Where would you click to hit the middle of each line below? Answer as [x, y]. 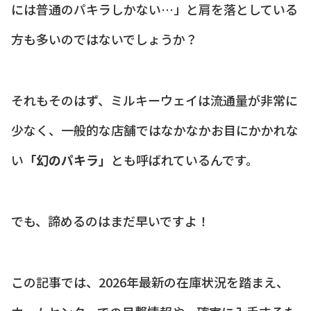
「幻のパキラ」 [67, 159]
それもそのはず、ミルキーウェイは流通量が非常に [154, 100]
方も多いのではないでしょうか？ [104, 39]
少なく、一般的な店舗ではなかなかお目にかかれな [155, 129]
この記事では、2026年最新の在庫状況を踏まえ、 [150, 281]
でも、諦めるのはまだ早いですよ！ [110, 220]
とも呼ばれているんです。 [185, 159]
